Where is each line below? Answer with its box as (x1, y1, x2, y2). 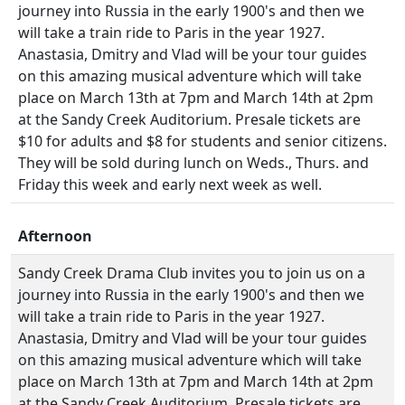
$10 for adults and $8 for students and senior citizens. (18, 131, 387, 151)
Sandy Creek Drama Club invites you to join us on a (18, 263, 365, 283)
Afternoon (18, 226, 92, 246)
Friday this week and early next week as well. (18, 174, 322, 194)
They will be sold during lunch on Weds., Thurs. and (18, 153, 369, 173)
